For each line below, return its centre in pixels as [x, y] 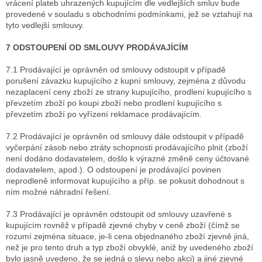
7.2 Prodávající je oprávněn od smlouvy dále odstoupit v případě [125, 137]
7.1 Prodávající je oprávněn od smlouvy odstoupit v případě [116, 70]
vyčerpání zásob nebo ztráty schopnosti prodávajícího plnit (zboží [127, 148]
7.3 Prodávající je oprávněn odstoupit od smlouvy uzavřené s [119, 214]
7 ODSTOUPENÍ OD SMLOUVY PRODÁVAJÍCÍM [97, 48]
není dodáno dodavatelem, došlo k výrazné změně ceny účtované [127, 159]
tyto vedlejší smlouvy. [45, 25]
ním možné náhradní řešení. [58, 192]
